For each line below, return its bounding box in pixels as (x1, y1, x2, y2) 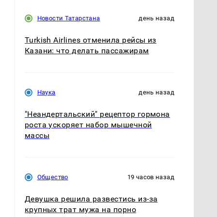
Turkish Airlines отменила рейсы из (24, 35, 156, 45)
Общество (37, 173, 68, 181)
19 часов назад (127, 173, 174, 181)
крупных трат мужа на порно (24, 205, 137, 215)
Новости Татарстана (37, 14, 100, 22)
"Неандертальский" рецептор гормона (24, 109, 170, 119)
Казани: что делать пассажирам (24, 46, 149, 55)
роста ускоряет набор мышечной (24, 120, 152, 129)
